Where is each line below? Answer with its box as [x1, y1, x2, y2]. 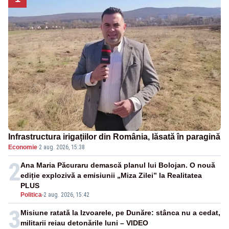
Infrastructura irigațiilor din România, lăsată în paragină [8, 132, 220, 142]
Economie [8, 144, 37, 151]
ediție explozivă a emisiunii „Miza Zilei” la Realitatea [20, 171, 202, 180]
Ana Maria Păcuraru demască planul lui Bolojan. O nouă [20, 161, 215, 170]
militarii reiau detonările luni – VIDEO [20, 219, 148, 227]
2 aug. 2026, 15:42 [43, 191, 89, 199]
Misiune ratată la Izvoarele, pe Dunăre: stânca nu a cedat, [20, 209, 220, 217]
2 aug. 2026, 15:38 [39, 144, 85, 151]
